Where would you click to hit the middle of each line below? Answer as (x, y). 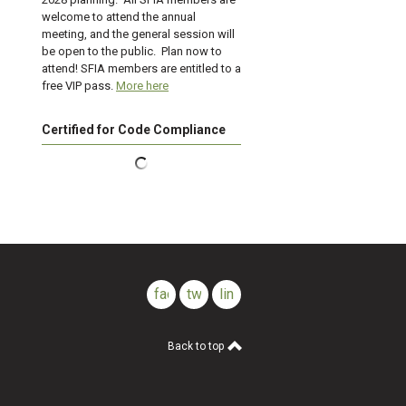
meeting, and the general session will (138, 34)
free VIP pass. (79, 86)
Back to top (197, 346)
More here (142, 86)
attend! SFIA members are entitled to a (141, 68)
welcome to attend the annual (119, 17)
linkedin (244, 294)
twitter (207, 294)
